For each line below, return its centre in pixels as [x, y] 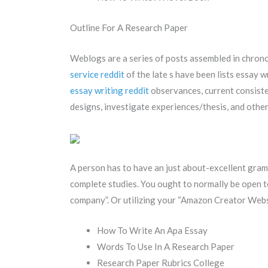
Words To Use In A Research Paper [166, 247]
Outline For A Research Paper [129, 28]
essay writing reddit [109, 91]
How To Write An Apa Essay [152, 231]
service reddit [97, 74]
